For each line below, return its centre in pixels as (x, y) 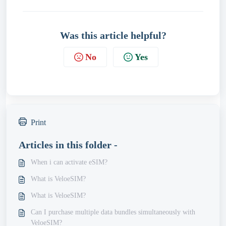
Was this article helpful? (113, 35)
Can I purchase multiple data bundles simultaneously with (113, 212)
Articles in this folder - (68, 145)
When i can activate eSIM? (69, 162)
